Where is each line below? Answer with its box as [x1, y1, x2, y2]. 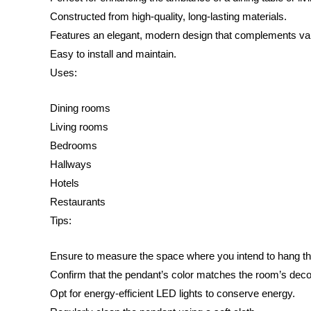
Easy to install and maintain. [50, 47, 176, 60]
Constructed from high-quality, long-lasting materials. [50, 10, 287, 22]
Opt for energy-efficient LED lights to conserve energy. [50, 287, 295, 299]
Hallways [50, 158, 92, 170]
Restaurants [50, 195, 106, 208]
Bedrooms [50, 139, 97, 151]
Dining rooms [50, 101, 110, 114]
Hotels [50, 176, 79, 189]
